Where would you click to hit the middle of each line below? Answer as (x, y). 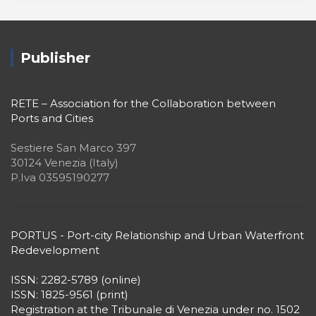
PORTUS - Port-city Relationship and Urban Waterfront (157, 235)
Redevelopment (55, 250)
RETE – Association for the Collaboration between (143, 103)
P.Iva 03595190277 (60, 177)
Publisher (55, 58)
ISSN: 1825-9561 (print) (69, 294)
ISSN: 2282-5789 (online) (76, 280)
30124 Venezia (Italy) (65, 163)
